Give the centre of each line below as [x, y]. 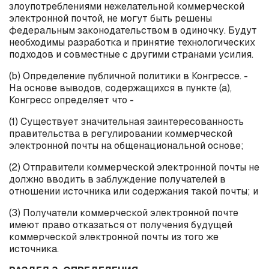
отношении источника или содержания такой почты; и [134, 191]
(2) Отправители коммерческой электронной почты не [134, 167]
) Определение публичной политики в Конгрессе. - [133, 76]
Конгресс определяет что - [71, 100]
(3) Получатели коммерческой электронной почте [124, 213]
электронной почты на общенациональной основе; [126, 145]
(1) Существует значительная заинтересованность [126, 121]
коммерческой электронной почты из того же [114, 237]
